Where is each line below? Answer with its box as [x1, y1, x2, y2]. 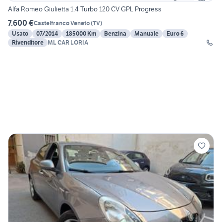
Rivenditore [12, 39, 44, 47]
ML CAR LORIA [48, 39, 88, 47]
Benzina [104, 30, 126, 38]
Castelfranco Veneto [34, 19, 90, 27]
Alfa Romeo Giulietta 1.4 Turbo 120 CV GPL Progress [8, 4, 162, 14]
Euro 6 [166, 30, 184, 38]
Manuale [134, 30, 159, 38]
